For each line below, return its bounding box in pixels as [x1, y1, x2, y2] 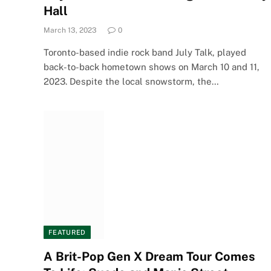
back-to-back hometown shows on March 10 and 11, [44, 62, 260, 72]
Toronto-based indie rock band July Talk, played [44, 47, 246, 57]
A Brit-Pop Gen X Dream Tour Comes [44, 249, 255, 264]
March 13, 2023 [44, 26, 97, 34]
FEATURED [48, 228, 86, 236]
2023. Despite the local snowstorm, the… [44, 76, 219, 87]
